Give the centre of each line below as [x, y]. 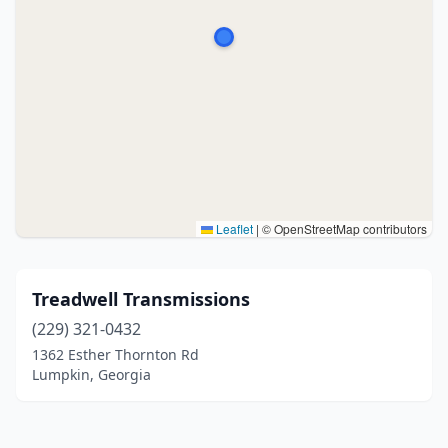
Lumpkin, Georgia [91, 374]
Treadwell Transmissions [141, 299]
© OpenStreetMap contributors [343, 228]
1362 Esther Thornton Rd [115, 354]
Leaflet [233, 228]
